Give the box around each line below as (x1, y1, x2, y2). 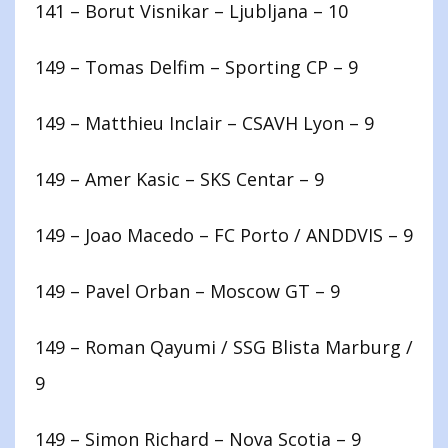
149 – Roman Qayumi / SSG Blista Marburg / (35, 335, 413, 360)
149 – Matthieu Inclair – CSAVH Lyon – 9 (35, 111, 374, 136)
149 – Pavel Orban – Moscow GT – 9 (35, 279, 340, 304)
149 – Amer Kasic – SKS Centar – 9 (35, 167, 324, 192)
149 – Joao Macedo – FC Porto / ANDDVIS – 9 (35, 223, 413, 248)
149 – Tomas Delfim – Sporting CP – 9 (35, 55, 358, 80)
